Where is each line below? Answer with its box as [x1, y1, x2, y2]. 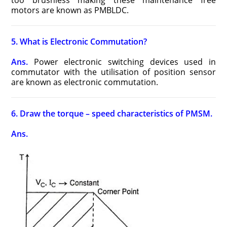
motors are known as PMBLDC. [11, 5, 129, 16]
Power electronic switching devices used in [28, 56, 216, 68]
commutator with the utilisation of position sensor [11, 66, 216, 78]
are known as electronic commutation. [11, 77, 159, 88]
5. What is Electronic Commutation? [11, 36, 147, 48]
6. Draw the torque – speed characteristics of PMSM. [11, 108, 213, 120]
